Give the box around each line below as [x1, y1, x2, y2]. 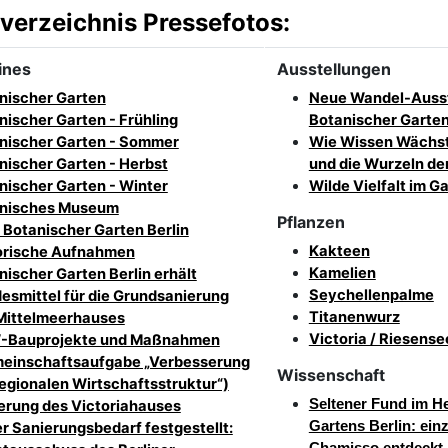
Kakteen [308, 242, 370, 261]
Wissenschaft [276, 365, 385, 386]
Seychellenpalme [308, 286, 434, 305]
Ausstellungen [276, 59, 391, 80]
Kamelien [308, 264, 376, 283]
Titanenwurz [308, 308, 400, 327]
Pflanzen [276, 212, 345, 233]
